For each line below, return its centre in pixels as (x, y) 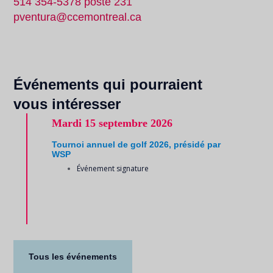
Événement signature (112, 168)
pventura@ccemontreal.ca (78, 17)
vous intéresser (67, 104)
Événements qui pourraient (108, 84)
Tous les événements (73, 257)
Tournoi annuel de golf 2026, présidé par (136, 144)
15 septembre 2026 (128, 123)
